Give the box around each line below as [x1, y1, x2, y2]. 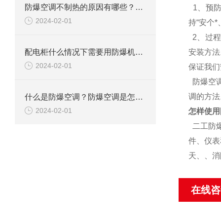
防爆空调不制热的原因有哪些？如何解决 [135, 2, 143, 11]
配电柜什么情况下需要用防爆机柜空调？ [135, 47, 143, 56]
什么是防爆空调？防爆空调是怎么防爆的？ [135, 93, 143, 102]
